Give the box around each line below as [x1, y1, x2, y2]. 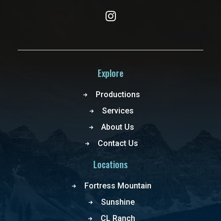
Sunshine [101, 197, 135, 207]
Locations [93, 158, 128, 171]
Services [102, 106, 134, 115]
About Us [101, 122, 135, 132]
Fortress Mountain [84, 181, 151, 190]
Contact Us [97, 139, 138, 148]
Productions [95, 90, 140, 99]
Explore [98, 67, 123, 79]
